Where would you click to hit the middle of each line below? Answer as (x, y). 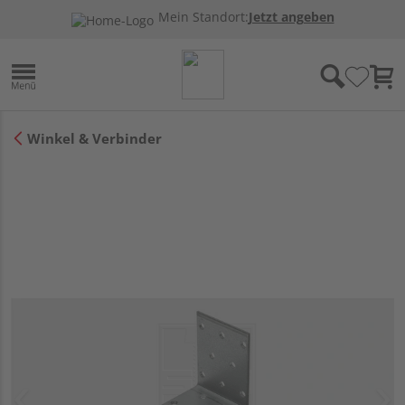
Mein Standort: (203, 17)
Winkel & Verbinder (94, 138)
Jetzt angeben (291, 17)
